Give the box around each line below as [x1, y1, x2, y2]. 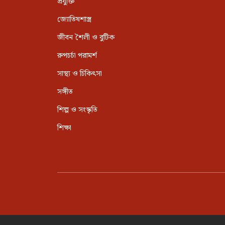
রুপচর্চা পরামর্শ [57, 50, 97, 62]
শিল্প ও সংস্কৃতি [57, 104, 97, 117]
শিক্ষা [57, 122, 71, 135]
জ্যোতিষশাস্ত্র [57, 14, 91, 26]
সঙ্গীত [57, 86, 73, 98]
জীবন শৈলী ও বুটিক [57, 32, 115, 44]
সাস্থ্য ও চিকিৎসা [57, 68, 102, 80]
